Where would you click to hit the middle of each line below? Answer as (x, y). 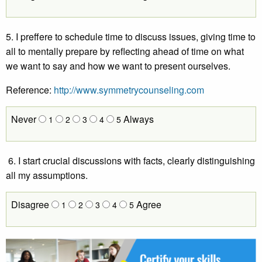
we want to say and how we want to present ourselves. (119, 66)
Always (139, 119)
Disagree (31, 204)
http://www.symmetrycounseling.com (129, 90)
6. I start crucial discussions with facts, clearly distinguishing (130, 161)
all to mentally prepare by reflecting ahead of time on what (125, 51)
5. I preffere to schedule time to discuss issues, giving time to (131, 37)
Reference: (30, 90)
